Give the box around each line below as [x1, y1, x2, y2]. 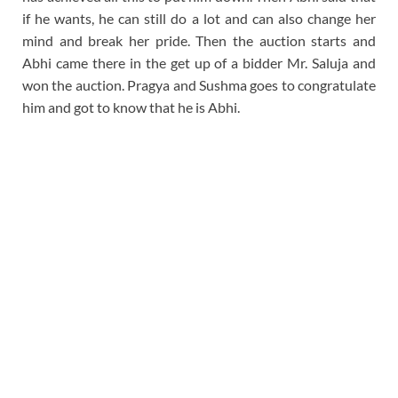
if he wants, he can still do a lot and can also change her [22, 9, 376, 27]
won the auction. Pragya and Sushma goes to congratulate [22, 76, 376, 93]
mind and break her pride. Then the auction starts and [22, 31, 376, 49]
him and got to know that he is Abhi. [22, 98, 240, 115]
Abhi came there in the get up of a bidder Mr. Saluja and [22, 53, 376, 71]
